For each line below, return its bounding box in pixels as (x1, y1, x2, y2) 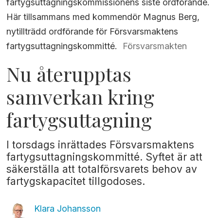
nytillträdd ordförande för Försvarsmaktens (6, 26, 179, 36)
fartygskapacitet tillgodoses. (6, 175, 145, 188)
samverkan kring (6, 83, 155, 109)
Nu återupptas (6, 60, 132, 87)
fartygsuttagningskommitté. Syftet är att (6, 151, 203, 163)
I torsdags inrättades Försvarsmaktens (6, 139, 195, 151)
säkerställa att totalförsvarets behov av (6, 163, 198, 176)
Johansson (56, 203, 101, 214)
